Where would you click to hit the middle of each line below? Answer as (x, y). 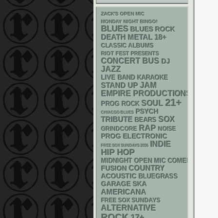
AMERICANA (124, 192)
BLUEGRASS (158, 176)
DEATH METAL (127, 37)
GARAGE (116, 184)
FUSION (114, 169)
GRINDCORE (119, 129)
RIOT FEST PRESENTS (130, 54)
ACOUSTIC (119, 176)
